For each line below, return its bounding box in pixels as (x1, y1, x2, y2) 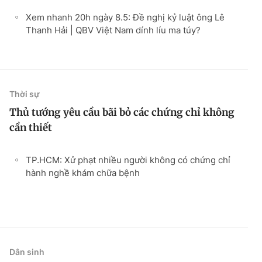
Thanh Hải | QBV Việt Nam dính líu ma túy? (26, 24, 201, 36)
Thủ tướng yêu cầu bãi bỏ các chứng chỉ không (9, 105, 235, 119)
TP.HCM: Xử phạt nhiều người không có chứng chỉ (26, 154, 230, 166)
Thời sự (9, 88, 40, 99)
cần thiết (9, 120, 52, 134)
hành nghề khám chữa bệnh (26, 167, 140, 178)
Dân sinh (9, 246, 44, 257)
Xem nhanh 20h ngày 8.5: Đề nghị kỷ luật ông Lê (26, 11, 225, 23)
